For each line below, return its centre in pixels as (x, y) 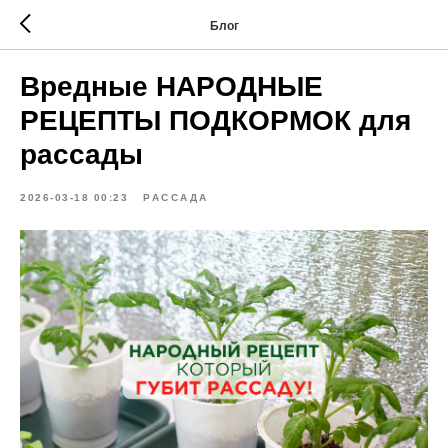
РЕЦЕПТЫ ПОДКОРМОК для (215, 120)
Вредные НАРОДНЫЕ (171, 86)
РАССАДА (176, 197)
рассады (81, 154)
